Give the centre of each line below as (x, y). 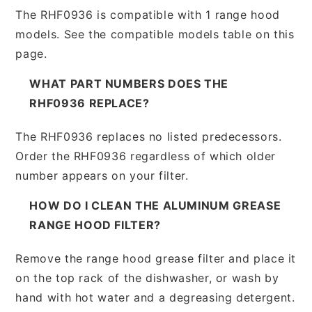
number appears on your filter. (102, 175)
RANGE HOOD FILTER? (95, 225)
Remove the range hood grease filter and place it (156, 258)
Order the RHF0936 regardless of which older (146, 156)
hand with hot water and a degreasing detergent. (155, 297)
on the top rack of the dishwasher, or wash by (147, 278)
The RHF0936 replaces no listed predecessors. (149, 136)
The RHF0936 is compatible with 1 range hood (148, 14)
